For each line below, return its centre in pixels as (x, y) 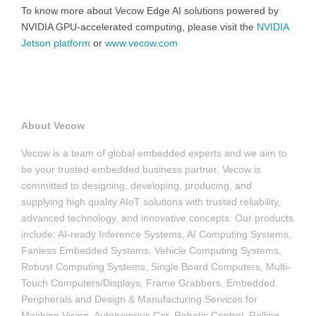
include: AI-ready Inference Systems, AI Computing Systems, (156, 234)
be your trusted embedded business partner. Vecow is (141, 169)
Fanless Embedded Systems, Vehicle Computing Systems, (151, 250)
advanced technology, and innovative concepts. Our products (157, 218)
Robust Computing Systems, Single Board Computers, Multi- (156, 266)
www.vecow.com (141, 43)
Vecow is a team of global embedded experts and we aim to (154, 153)
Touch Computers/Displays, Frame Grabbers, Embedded (148, 282)
